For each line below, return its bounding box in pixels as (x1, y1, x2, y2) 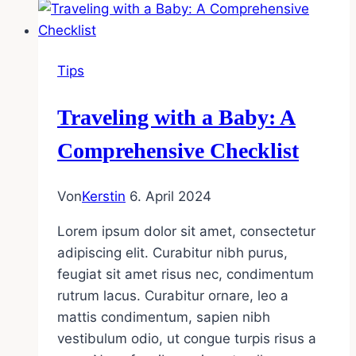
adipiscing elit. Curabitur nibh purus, (57, 244, 288, 261)
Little (131, 68, 163, 84)
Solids (131, 3, 170, 20)
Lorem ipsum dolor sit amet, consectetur (57, 222, 315, 239)
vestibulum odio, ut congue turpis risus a (57, 330, 316, 346)
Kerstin (82, 188, 126, 204)
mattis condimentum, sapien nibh (57, 308, 270, 325)
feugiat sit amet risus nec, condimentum (57, 265, 314, 282)
